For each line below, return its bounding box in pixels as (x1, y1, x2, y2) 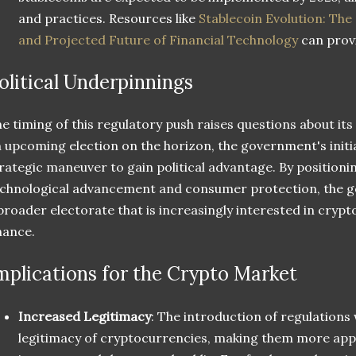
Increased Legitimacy (18, 308, 151, 325)
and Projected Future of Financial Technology (18, 31, 298, 48)
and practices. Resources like (18, 10, 199, 26)
